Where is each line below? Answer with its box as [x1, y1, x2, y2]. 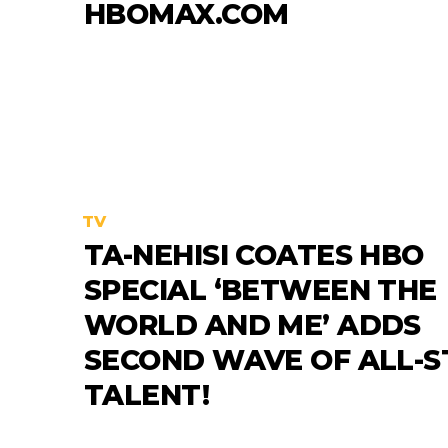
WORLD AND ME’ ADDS [84, 308, 421, 343]
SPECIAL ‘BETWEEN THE [84, 273, 437, 308]
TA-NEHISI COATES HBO [84, 238, 424, 273]
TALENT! [84, 378, 210, 413]
